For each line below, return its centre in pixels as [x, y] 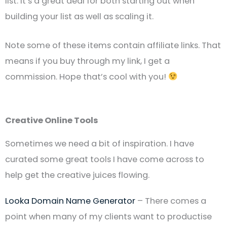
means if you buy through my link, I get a [87, 61]
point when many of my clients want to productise [108, 216]
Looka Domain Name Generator [70, 201]
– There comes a [171, 201]
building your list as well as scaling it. [79, 16]
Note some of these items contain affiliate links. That [113, 45]
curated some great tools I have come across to [105, 159]
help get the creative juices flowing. [77, 175]
